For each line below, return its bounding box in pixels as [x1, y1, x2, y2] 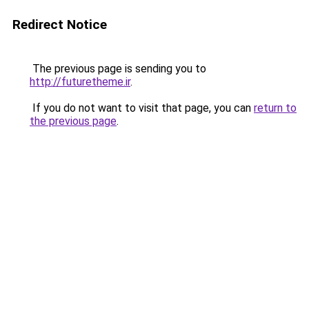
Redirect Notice [12, 17, 107, 32]
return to [254, 101, 297, 114]
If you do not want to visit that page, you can [30, 101, 254, 114]
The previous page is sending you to [30, 62, 206, 75]
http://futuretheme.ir [30, 75, 130, 88]
